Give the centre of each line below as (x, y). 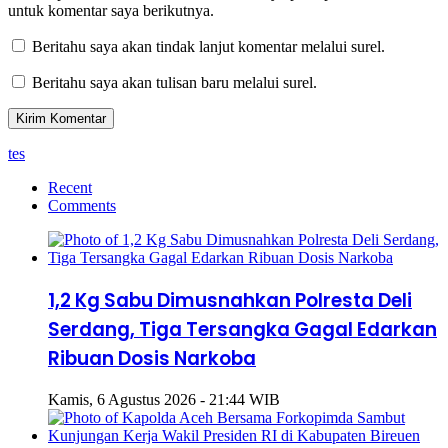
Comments (82, 205)
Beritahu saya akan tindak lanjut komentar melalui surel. (208, 46)
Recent (70, 187)
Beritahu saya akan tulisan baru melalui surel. (174, 82)
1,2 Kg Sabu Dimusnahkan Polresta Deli (230, 300)
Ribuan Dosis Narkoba (152, 358)
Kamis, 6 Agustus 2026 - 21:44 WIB (164, 400)
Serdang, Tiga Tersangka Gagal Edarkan (242, 329)
